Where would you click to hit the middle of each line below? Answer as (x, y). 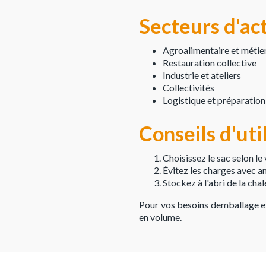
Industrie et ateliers (202, 75)
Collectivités (189, 88)
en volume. (160, 217)
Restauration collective (210, 63)
